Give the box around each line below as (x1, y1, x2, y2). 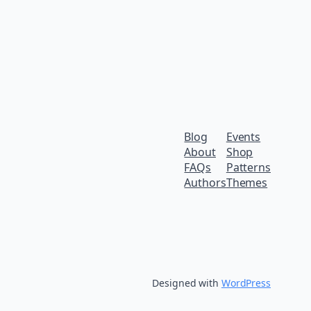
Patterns (226, 159, 271, 175)
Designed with (152, 276, 221, 289)
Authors (184, 174, 226, 190)
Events (226, 128, 261, 144)
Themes (226, 174, 268, 190)
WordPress (221, 276, 271, 289)
